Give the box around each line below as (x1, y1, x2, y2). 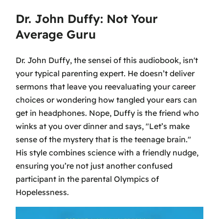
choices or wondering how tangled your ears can (16, 94, 197, 105)
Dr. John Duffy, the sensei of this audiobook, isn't (16, 55, 198, 65)
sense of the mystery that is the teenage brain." (16, 134, 191, 144)
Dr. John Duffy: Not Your (16, 11, 158, 26)
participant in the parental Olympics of (16, 174, 159, 184)
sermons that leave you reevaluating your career (16, 81, 196, 91)
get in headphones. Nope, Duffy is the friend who (16, 108, 199, 118)
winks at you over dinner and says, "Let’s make (16, 121, 190, 131)
